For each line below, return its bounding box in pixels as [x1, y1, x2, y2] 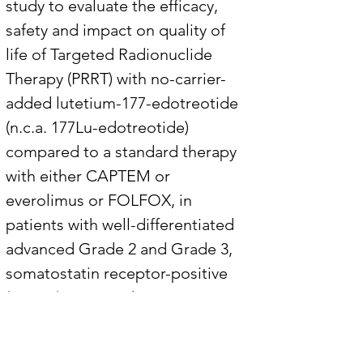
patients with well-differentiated [6, 215, 238, 235]
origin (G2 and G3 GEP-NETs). [6, 336, 224, 357]
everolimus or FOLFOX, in [6, 190, 196, 211]
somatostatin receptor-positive [6, 263, 232, 284]
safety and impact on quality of [6, 20, 229, 41]
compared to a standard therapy [6, 142, 241, 162]
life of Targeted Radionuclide [6, 45, 216, 65]
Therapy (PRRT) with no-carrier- [6, 69, 226, 89]
